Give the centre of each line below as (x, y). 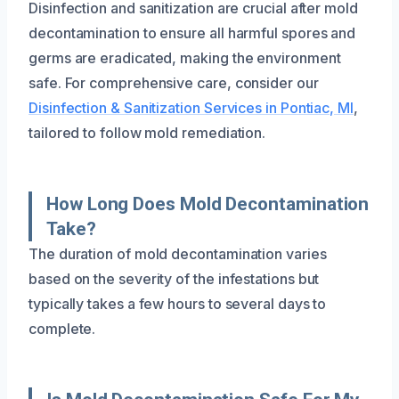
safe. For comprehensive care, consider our (174, 82)
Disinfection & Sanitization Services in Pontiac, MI (191, 107)
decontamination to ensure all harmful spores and (192, 33)
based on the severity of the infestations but (174, 278)
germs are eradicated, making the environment (185, 57)
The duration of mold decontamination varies (178, 253)
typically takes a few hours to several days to (178, 303)
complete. (62, 328)
